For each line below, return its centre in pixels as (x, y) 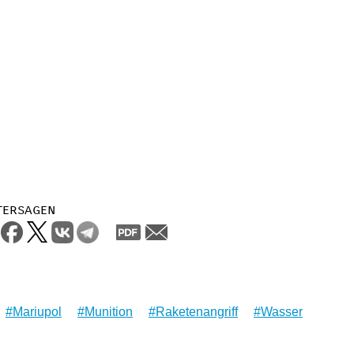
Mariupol (37, 311)
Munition (109, 311)
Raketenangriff (197, 311)
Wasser (282, 311)
